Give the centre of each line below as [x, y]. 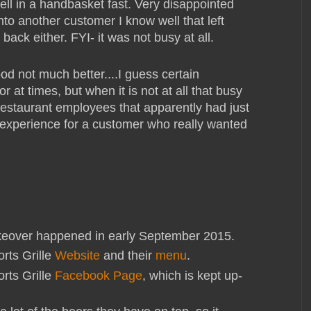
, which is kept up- [192, 275]
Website [77, 256]
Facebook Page [99, 275]
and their [128, 256]
